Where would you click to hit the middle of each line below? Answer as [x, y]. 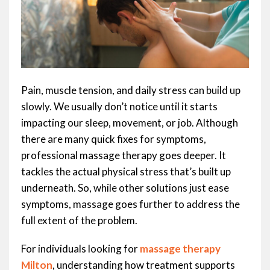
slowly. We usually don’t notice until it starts [119, 107]
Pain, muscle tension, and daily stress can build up [131, 90]
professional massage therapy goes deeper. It [124, 155]
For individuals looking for [80, 249]
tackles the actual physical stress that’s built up [126, 172]
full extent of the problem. [79, 221]
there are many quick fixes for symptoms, [114, 139]
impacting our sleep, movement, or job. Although [130, 123]
